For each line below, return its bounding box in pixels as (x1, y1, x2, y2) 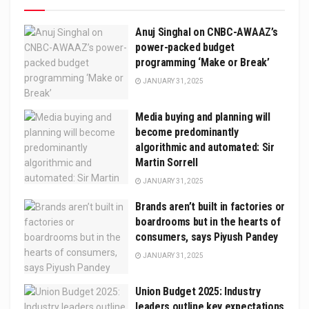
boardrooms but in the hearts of (135, 215, 281, 228)
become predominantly (135, 125, 239, 139)
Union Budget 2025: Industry (135, 285, 261, 299)
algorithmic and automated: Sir (135, 140, 275, 154)
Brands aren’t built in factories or (135, 199, 285, 213)
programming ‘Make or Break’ (135, 55, 270, 69)
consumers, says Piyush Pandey (135, 230, 278, 243)
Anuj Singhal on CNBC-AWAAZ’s (135, 25, 278, 39)
